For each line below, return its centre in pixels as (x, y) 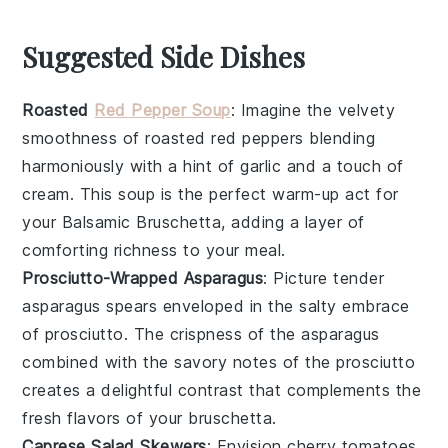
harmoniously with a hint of (131, 165)
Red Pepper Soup (162, 109)
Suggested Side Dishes (164, 56)
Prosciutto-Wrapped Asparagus (143, 277)
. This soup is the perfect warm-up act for (234, 193)
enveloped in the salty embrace (283, 305)
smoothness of (84, 137)
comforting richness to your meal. (154, 249)
